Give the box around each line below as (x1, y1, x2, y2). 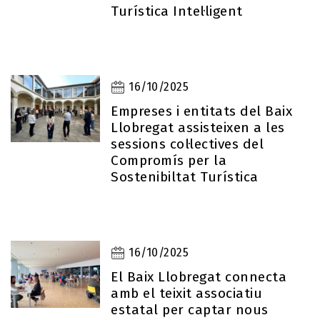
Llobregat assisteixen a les (111, 119, 285, 136)
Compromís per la (111, 152, 227, 169)
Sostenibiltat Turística (111, 169, 259, 185)
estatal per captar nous (111, 301, 269, 318)
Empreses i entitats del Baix (111, 103, 293, 119)
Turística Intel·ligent (111, 3, 243, 19)
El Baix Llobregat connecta (111, 269, 287, 285)
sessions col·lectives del (111, 136, 264, 152)
